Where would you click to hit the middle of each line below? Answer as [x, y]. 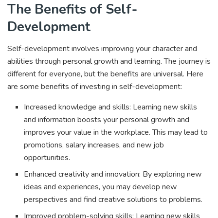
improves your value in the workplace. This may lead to [116, 133]
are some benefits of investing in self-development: [95, 87]
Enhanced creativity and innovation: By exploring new [113, 174]
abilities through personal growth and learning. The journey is [109, 62]
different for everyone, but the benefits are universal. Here [105, 74]
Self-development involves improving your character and [102, 49]
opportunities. [48, 158]
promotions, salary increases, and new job [94, 145]
